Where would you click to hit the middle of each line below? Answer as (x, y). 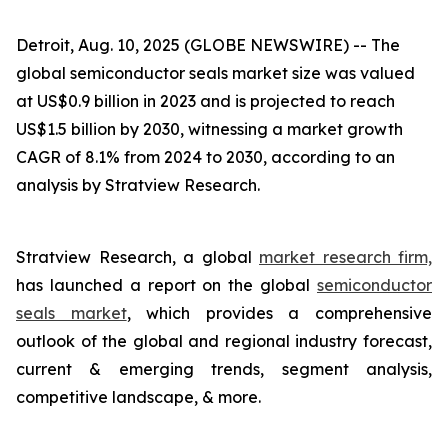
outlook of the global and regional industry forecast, (224, 341)
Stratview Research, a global (137, 257)
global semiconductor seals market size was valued (215, 73)
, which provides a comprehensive (279, 313)
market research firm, (345, 257)
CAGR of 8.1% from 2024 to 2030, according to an (205, 157)
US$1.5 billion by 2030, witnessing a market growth (209, 129)
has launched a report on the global (166, 285)
